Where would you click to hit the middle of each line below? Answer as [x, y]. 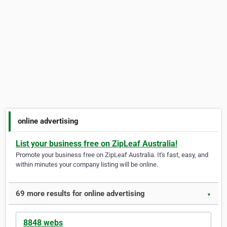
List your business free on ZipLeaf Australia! [97, 144]
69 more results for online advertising [80, 194]
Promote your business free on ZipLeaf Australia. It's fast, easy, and [112, 155]
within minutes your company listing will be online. [87, 165]
